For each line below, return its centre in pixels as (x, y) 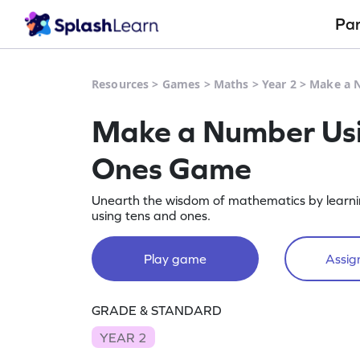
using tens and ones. (151, 215)
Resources (121, 84)
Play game (175, 259)
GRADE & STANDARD (157, 310)
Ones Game (172, 168)
